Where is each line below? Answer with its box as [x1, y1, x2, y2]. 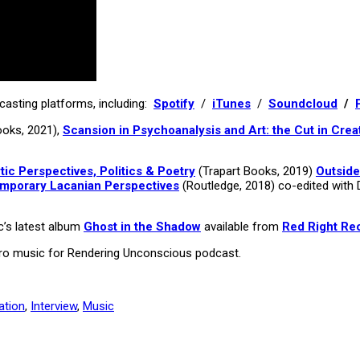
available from [201, 219, 282, 234]
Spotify [153, 96, 194, 111]
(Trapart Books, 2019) [195, 163, 316, 178]
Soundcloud [268, 96, 337, 111]
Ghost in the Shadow [84, 219, 201, 234]
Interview [31, 298, 77, 313]
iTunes [212, 96, 251, 111]
